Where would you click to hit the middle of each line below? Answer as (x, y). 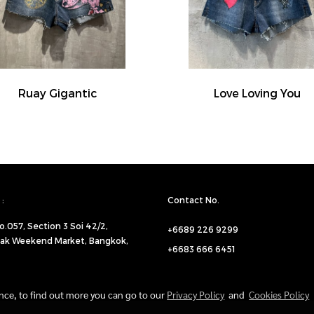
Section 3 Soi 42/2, (67, 226)
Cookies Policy (279, 294)
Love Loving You (257, 93)
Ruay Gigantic (57, 93)
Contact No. (193, 200)
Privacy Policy (196, 294)
